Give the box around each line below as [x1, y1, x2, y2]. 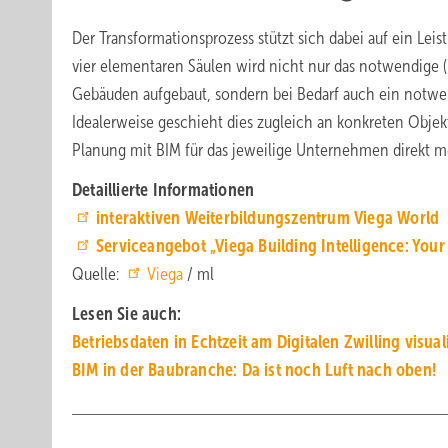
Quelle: [72, 264, 123, 284]
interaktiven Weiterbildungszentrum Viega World [96, 208, 440, 228]
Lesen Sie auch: [72, 304, 181, 324]
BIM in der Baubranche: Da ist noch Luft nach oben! [72, 360, 436, 380]
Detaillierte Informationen [72, 180, 255, 200]
